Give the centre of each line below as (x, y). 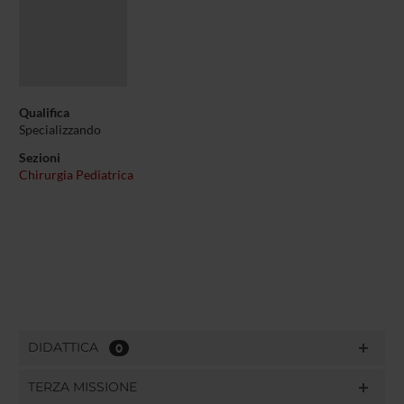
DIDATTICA (68, 347)
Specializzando (60, 129)
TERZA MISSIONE (82, 386)
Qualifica (44, 112)
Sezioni (39, 157)
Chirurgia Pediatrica (76, 174)
